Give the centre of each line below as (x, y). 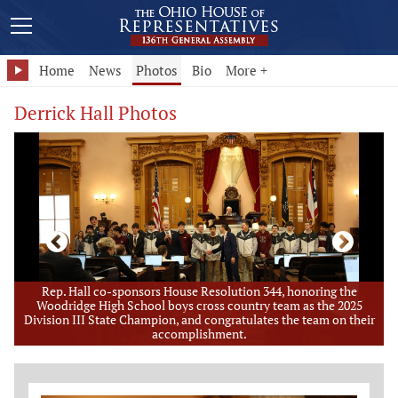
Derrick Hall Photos (96, 113)
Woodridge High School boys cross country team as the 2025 (199, 305)
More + (247, 70)
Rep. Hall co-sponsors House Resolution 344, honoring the (199, 291)
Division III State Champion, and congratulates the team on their (199, 319)
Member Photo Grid (102, 385)
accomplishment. (199, 334)
